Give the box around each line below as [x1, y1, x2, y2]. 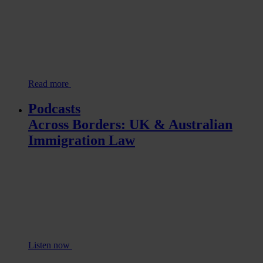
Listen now [28, 240, 72, 251]
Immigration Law [28, 133, 135, 149]
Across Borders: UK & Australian [28, 117, 232, 133]
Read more [28, 79, 71, 89]
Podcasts [28, 101, 80, 117]
